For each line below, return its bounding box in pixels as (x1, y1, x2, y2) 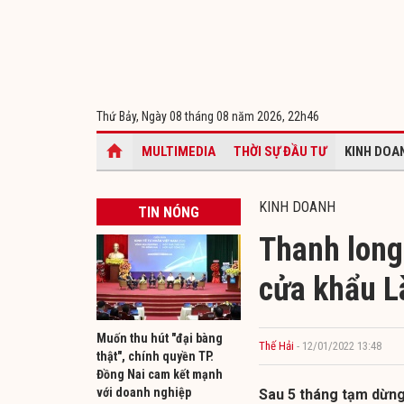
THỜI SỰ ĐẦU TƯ (234, 142, 326, 160)
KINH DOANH (259, 197, 335, 216)
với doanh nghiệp (96, 384, 191, 399)
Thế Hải (259, 338, 294, 353)
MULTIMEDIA (142, 142, 216, 160)
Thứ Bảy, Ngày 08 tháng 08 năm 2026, (96, 108, 288, 124)
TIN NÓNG (138, 203, 199, 221)
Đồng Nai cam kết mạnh (96, 366, 223, 381)
